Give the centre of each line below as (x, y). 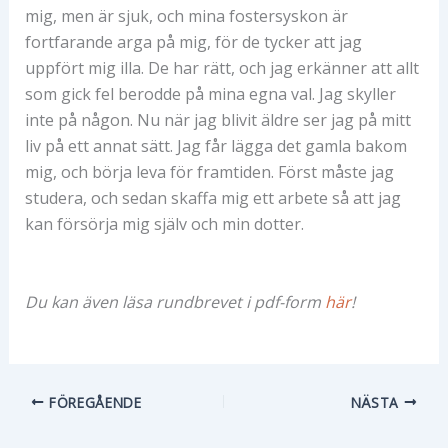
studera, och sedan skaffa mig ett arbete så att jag (212, 198)
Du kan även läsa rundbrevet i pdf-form (174, 301)
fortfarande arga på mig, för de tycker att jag (193, 42)
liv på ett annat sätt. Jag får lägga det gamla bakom (215, 146)
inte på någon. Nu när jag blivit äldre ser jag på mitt (217, 120)
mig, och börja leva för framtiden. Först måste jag (209, 172)
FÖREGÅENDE (93, 402)
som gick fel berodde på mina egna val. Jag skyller (210, 94)
